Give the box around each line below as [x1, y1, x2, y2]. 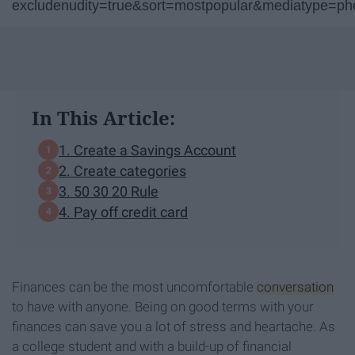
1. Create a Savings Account [59, 141, 236, 158]
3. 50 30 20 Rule [59, 182, 158, 200]
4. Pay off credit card [59, 203, 188, 220]
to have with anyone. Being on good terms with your [12, 299, 314, 315]
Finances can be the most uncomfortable [12, 279, 257, 296]
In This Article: [32, 105, 175, 132]
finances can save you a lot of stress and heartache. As [12, 319, 335, 335]
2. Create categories [59, 162, 186, 179]
